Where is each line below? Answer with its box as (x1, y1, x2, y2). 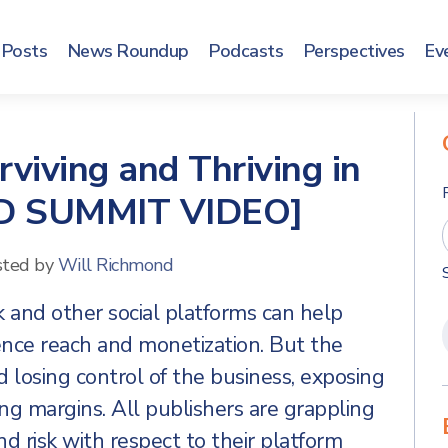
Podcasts (209, 39, 283, 63)
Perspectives (303, 39, 405, 63)
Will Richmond (57, 253, 173, 277)
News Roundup (67, 39, 189, 63)
